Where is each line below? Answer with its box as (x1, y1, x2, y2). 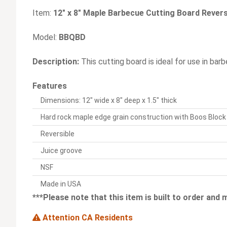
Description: (32, 57, 79, 67)
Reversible (41, 130, 74, 138)
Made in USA (41, 180, 81, 188)
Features (32, 81, 67, 91)
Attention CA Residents (41, 213, 133, 223)
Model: (32, 32, 57, 43)
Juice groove (41, 146, 82, 155)
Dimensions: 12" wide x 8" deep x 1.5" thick (41, 96, 177, 105)
